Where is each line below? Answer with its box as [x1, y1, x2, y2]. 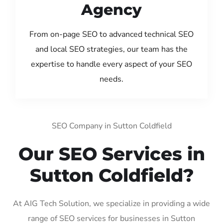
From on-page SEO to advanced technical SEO [29, 28, 194, 40]
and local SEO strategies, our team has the [35, 43, 188, 55]
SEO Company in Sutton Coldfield [51, 120, 172, 131]
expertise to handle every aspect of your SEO [31, 58, 192, 70]
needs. [100, 73, 123, 85]
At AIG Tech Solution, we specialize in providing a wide [13, 198, 210, 209]
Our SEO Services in [18, 142, 205, 165]
